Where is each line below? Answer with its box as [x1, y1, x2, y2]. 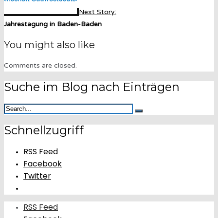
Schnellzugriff [4, 123, 84, 138]
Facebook [23, 158, 62, 169]
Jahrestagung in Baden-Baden [4, 20, 102, 29]
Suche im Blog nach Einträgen [4, 80, 180, 94]
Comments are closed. [4, 61, 77, 70]
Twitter [23, 170, 51, 182]
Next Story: [79, 8, 116, 17]
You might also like [4, 39, 95, 51]
